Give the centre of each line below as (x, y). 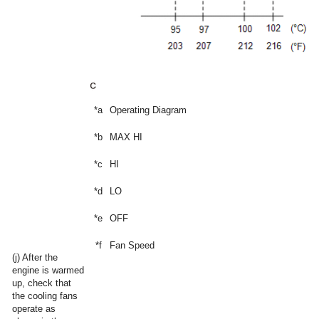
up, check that (42, 283)
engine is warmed (48, 271)
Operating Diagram (148, 110)
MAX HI (126, 137)
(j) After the (35, 258)
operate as (34, 309)
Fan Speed (132, 246)
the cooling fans (45, 296)
